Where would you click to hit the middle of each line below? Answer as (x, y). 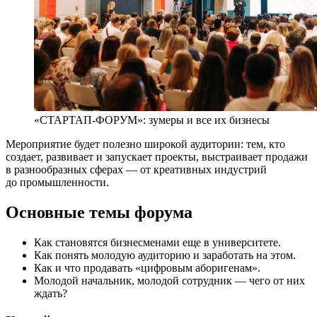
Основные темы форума (99, 212)
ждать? (51, 293)
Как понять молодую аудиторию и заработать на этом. (165, 255)
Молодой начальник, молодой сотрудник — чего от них (169, 280)
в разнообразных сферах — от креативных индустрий (136, 169)
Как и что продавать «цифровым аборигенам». (147, 267)
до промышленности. (57, 182)
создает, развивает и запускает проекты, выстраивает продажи (157, 156)
